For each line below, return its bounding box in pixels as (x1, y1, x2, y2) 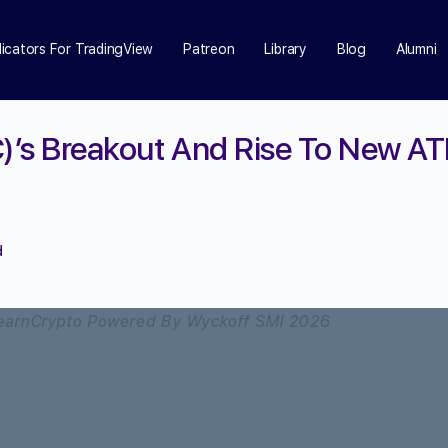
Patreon (183, 41, 235, 57)
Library (264, 41, 307, 57)
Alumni (395, 41, 437, 57)
